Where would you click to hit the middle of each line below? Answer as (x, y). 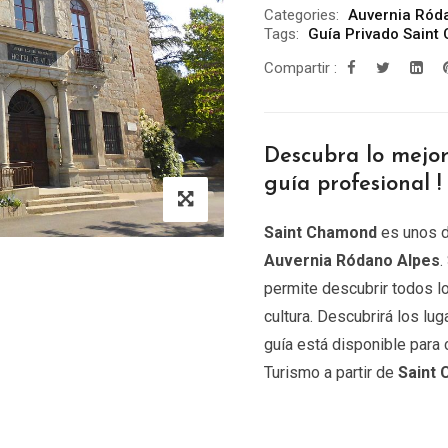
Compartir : (300, 68)
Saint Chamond (320, 232)
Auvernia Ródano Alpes (352, 260)
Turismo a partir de (331, 372)
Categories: (301, 15)
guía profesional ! (352, 184)
